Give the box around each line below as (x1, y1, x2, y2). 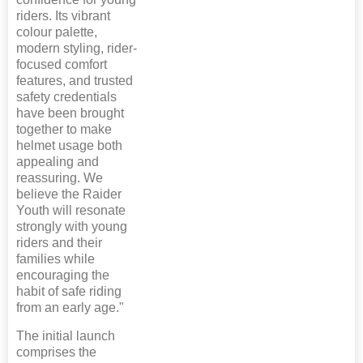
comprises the (16, 344, 96, 359)
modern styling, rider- (16, 41, 137, 55)
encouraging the (16, 267, 109, 282)
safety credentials (16, 89, 117, 104)
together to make (16, 122, 112, 136)
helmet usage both (16, 138, 122, 152)
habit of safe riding (16, 284, 122, 298)
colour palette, (16, 24, 97, 39)
